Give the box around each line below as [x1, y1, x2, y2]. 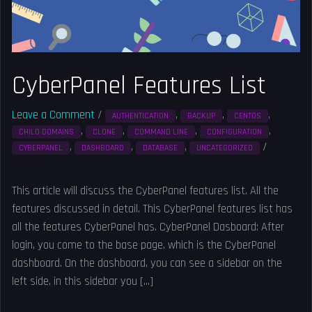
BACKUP [187, 111, 216, 122]
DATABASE [143, 143, 178, 154]
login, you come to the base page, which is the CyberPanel [12, 238, 276, 253]
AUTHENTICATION [112, 111, 169, 122]
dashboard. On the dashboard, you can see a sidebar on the [12, 256, 283, 272]
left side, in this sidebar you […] [12, 274, 154, 290]
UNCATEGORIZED [196, 143, 253, 154]
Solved [12, 156, 42, 171]
